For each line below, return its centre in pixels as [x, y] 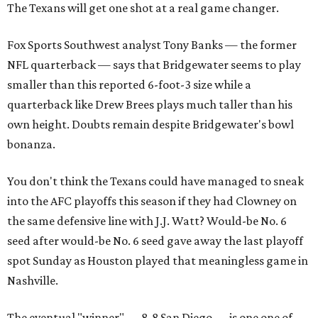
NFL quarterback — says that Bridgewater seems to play [154, 64]
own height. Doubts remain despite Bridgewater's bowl [150, 124]
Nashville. [33, 280]
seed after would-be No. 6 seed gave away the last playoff [155, 240]
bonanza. [31, 144]
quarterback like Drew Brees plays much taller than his [150, 104]
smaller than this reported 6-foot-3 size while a [129, 84]
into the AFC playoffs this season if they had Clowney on [152, 201]
